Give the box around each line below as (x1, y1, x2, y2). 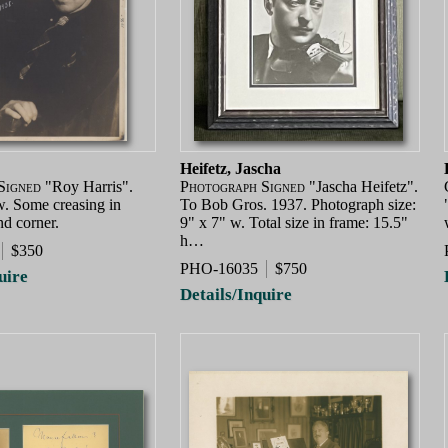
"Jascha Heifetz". (305, 178, 418, 196)
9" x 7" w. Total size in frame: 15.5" (180, 214, 408, 232)
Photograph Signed (180, 178, 305, 196)
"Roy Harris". (41, 178, 133, 196)
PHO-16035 (180, 259, 258, 277)
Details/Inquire (180, 284, 292, 304)
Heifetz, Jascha (180, 160, 281, 178)
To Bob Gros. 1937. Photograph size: (180, 196, 416, 214)
